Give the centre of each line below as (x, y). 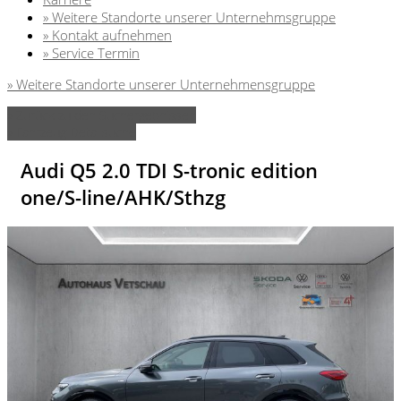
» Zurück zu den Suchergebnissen (102, 115)
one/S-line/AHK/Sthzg (123, 197)
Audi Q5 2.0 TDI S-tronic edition (169, 170)
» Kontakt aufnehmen (107, 34)
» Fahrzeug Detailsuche (72, 132)
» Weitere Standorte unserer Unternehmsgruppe (189, 17)
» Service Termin (91, 52)
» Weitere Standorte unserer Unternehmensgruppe (161, 84)
